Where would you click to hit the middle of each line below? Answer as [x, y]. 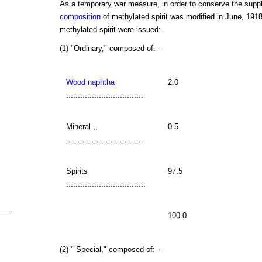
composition [80, 16]
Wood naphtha [90, 82]
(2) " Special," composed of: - [109, 249]
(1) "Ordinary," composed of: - [110, 48]
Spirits [77, 171]
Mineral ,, [82, 126]
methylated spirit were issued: [110, 29]
